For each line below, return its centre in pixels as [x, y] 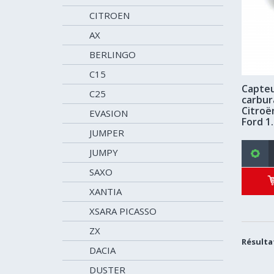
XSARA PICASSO [123, 211]
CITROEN [109, 15]
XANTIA [106, 191]
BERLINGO [113, 54]
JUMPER [107, 133]
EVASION [109, 113]
